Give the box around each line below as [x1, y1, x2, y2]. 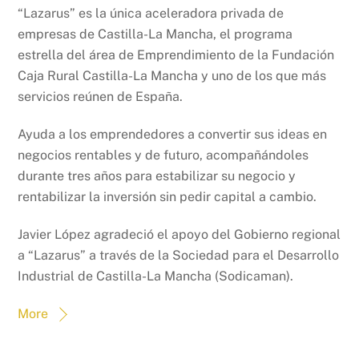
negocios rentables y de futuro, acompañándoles [18, 147, 309, 163]
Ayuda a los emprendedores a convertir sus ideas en [18, 127, 328, 143]
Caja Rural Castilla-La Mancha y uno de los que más [18, 68, 327, 84]
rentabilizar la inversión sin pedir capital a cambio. [18, 189, 317, 205]
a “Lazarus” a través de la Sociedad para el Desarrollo [18, 247, 340, 263]
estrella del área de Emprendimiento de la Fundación [18, 47, 335, 63]
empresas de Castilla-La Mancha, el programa [18, 26, 293, 42]
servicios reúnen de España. [18, 89, 184, 105]
